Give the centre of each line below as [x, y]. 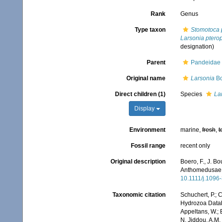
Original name [146, 78]
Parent [156, 62]
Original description [138, 162]
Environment [147, 130]
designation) [197, 47]
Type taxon [150, 30]
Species [192, 94]
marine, [191, 130]
